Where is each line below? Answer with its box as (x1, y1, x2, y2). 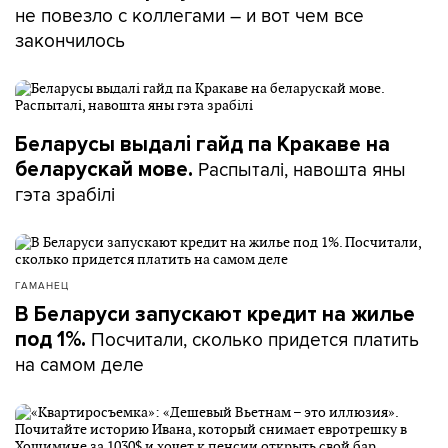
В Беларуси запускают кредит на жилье (15, 302, 415, 327)
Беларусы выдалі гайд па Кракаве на (15, 132, 390, 157)
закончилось (15, 26, 125, 54)
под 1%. (15, 327, 91, 352)
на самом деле (15, 350, 144, 378)
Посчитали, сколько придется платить (91, 325, 419, 353)
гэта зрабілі (15, 180, 115, 208)
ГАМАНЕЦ (15, 278, 69, 292)
